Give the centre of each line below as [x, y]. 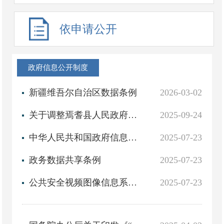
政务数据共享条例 [65, 160]
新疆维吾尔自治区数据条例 [83, 92]
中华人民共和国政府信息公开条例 [133, 137]
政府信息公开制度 [58, 67]
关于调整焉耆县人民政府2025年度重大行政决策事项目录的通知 [133, 115]
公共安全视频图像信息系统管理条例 [133, 182]
